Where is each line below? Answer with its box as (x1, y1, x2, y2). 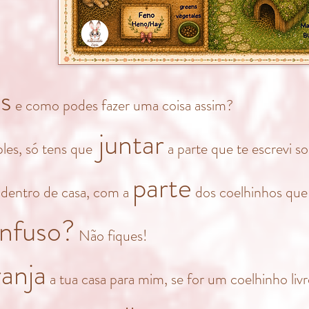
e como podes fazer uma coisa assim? (12, 94, 233, 116)
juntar (92, 123, 164, 165)
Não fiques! (75, 225, 148, 246)
